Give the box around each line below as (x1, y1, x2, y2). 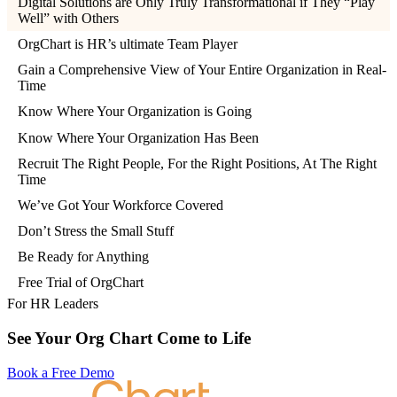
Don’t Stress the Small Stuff (18, 223, 174, 239)
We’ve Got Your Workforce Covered (18, 197, 223, 213)
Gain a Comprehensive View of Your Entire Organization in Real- (18, 62, 386, 78)
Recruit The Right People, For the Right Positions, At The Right (18, 155, 377, 171)
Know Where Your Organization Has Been (18, 129, 259, 145)
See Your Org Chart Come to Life (7, 328, 251, 347)
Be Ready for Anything (18, 249, 149, 265)
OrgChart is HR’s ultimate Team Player (18, 35, 237, 51)
